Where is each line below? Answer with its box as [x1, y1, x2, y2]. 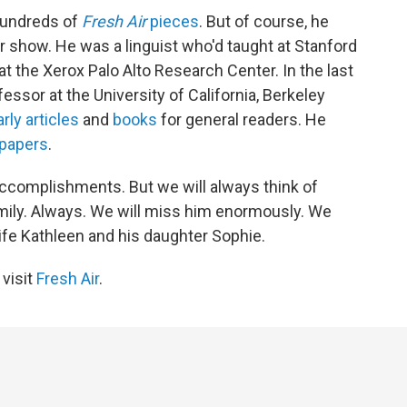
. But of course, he [199, 11, 329, 31]
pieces [146, 11, 199, 31]
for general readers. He [161, 109, 326, 129]
